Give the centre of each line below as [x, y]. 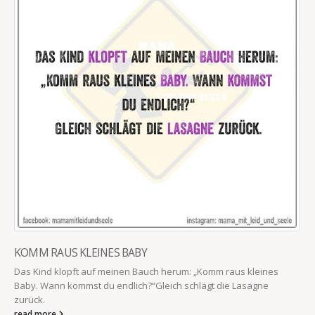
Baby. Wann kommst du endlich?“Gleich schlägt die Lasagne [141, 286]
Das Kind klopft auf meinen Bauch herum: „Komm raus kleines [146, 272]
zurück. [30, 300]
